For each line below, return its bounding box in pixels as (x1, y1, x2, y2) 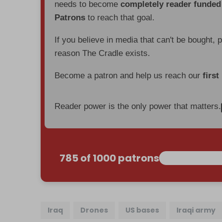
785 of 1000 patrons (59, 151, 160, 165)
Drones (80, 205, 109, 215)
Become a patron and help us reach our (55, 70, 203, 80)
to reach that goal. (85, 12, 155, 22)
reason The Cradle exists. (55, 48, 151, 58)
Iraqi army (176, 205, 216, 215)
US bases (125, 205, 160, 215)
